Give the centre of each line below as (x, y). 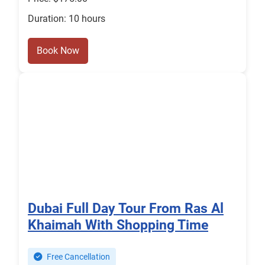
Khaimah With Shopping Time (118, 225)
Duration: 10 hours (67, 19)
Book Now (58, 51)
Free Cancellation (77, 257)
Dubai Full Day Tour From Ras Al (126, 209)
